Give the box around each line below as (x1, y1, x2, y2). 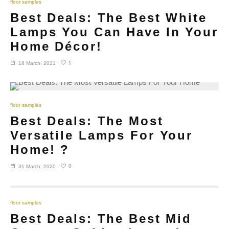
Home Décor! (10, 39, 102, 53)
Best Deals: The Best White (10, 10, 207, 25)
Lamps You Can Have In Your (10, 25, 218, 39)
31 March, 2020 (18, 163, 56, 169)
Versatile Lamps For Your (10, 128, 193, 142)
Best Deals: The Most (10, 113, 164, 128)
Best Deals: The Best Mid (10, 211, 192, 225)
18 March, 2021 (18, 60, 56, 66)
